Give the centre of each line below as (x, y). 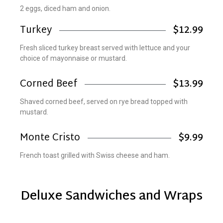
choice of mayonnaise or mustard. (73, 58)
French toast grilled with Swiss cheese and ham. (95, 155)
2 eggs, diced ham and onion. (65, 8)
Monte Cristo (50, 138)
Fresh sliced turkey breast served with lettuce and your (105, 48)
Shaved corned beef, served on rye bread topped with (104, 101)
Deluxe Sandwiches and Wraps (111, 196)
